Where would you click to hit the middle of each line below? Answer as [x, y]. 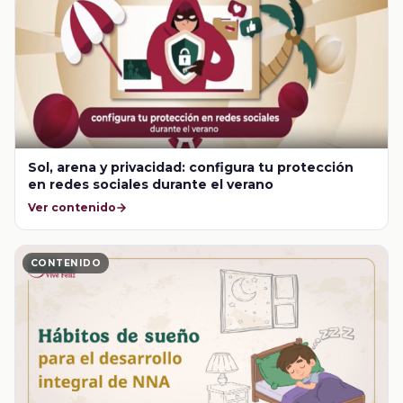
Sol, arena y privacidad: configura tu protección [191, 168]
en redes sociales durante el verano [151, 185]
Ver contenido [72, 208]
